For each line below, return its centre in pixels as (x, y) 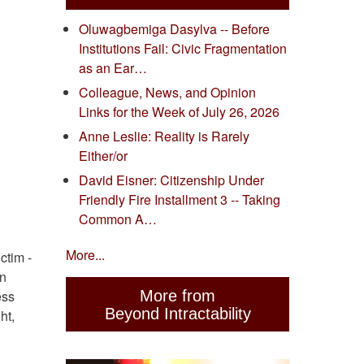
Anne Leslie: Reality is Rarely (164, 136)
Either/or (103, 156)
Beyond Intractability (178, 313)
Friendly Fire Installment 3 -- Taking (180, 200)
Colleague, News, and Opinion (167, 93)
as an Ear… (113, 68)
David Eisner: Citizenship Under (171, 180)
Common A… (118, 219)
